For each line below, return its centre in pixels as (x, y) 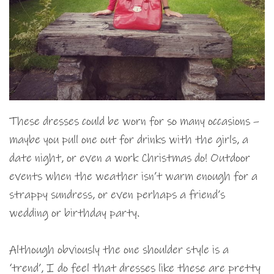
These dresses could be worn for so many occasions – (134, 121)
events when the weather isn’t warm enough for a (133, 176)
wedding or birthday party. (74, 213)
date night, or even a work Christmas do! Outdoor (130, 158)
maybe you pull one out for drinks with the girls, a (129, 139)
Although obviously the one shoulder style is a (119, 250)
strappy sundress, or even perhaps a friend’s (117, 194)
